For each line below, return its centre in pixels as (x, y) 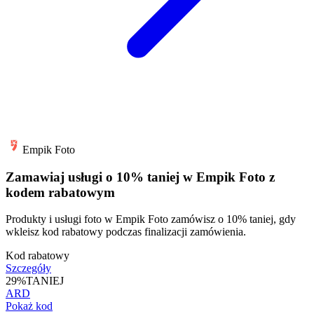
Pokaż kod (29, 306)
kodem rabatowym (60, 192)
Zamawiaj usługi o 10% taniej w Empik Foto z (140, 177)
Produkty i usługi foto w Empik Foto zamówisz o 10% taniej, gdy (151, 219)
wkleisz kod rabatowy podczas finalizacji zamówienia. (126, 232)
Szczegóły (28, 268)
